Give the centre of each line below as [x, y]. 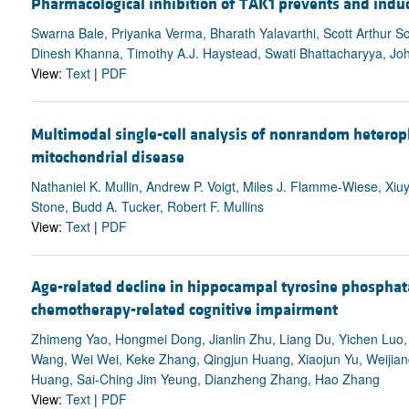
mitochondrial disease [107, 157]
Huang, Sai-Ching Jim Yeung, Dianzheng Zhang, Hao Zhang [205, 378]
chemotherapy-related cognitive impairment [184, 309]
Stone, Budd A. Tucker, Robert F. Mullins [147, 206]
